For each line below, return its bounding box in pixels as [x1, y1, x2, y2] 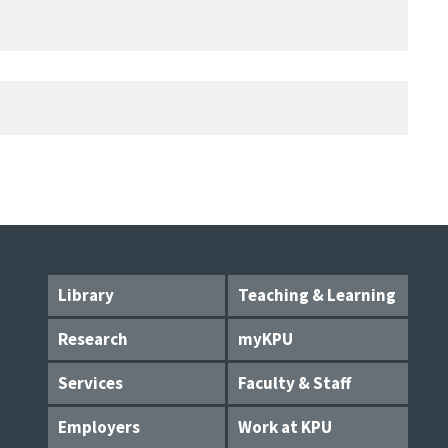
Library [58, 284, 114, 306]
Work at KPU [238, 416, 332, 438]
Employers [58, 416, 140, 438]
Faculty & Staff [238, 372, 351, 394]
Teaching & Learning [238, 284, 396, 306]
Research [58, 328, 128, 350]
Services [58, 372, 123, 394]
